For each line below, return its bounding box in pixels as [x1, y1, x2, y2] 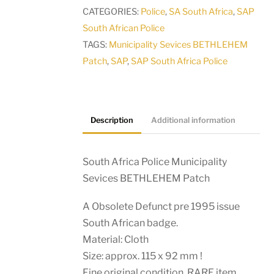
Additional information [150, 116, 235, 125]
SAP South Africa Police [131, 56, 228, 67]
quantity [94, 30, 131, 42]
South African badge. [83, 217, 179, 229]
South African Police [83, 23, 165, 34]
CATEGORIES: [83, 6, 141, 18]
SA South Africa [169, 6, 234, 18]
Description [91, 116, 134, 125]
